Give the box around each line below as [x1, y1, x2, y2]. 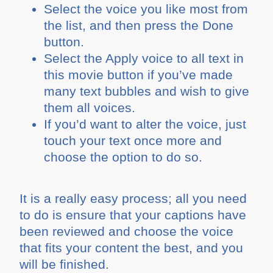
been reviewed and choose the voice [19, 224, 234, 239]
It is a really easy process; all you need [19, 191, 247, 206]
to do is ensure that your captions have [19, 208, 247, 222]
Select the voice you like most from [44, 1, 249, 16]
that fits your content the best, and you [19, 241, 244, 255]
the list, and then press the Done [44, 18, 234, 32]
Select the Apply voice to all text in [44, 51, 244, 65]
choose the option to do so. [44, 149, 203, 164]
